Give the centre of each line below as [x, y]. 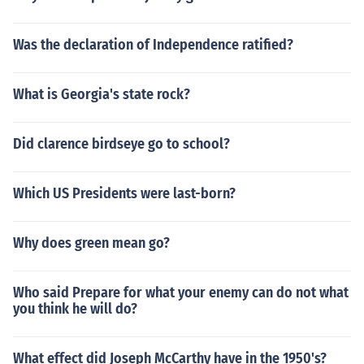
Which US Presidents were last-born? [124, 193]
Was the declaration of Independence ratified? [153, 45]
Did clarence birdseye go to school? [121, 144]
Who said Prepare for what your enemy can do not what [181, 292]
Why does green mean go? [91, 243]
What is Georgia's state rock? [102, 94]
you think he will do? [75, 309]
